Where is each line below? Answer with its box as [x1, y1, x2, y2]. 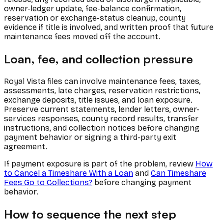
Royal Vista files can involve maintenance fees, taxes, [4, 76, 201, 86]
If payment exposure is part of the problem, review [4, 159, 195, 168]
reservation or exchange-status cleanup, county [4, 13, 186, 23]
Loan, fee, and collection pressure [4, 51, 193, 66]
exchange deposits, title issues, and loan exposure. [4, 95, 192, 105]
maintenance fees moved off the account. [4, 31, 161, 41]
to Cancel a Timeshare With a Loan [4, 168, 133, 178]
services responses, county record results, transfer [4, 113, 198, 123]
